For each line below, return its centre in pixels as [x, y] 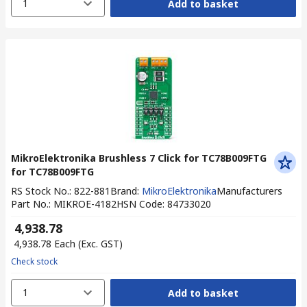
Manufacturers [249, 191]
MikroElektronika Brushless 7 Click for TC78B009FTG [139, 158]
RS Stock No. [40, 191]
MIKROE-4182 [85, 204]
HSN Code [139, 204]
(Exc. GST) [100, 244]
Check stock [34, 261]
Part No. [30, 204]
